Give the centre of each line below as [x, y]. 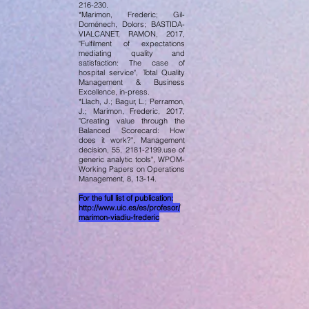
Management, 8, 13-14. [118, 179]
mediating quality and [132, 53]
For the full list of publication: [126, 198]
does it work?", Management [132, 140]
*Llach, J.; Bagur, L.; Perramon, [132, 101]
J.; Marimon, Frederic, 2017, [132, 111]
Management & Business [132, 82]
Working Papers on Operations [132, 169]
